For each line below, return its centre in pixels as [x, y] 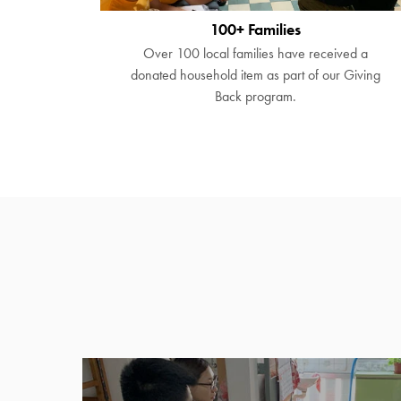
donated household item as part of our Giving [256, 75]
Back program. [256, 97]
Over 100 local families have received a [256, 54]
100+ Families [256, 30]
